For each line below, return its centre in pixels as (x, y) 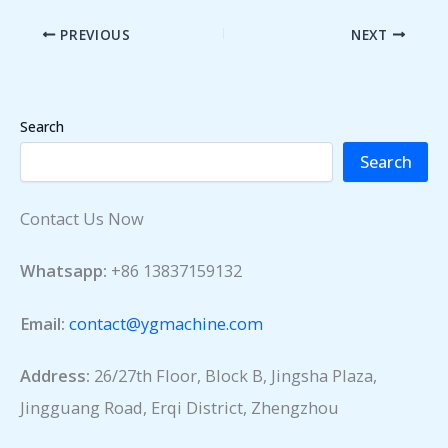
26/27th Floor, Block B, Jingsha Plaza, (233, 376)
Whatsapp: (63, 271)
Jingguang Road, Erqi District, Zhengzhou (179, 408)
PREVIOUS (93, 34)
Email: (42, 323)
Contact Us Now (82, 218)
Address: (55, 376)
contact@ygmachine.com (166, 323)
